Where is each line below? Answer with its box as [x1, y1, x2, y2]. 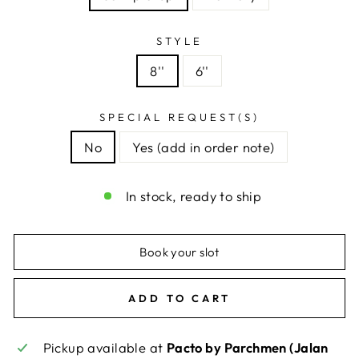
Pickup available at [42, 338, 167, 356]
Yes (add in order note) [132, 138, 275, 155]
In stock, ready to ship [125, 187, 262, 204]
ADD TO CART [128, 291, 231, 305]
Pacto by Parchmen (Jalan [166, 338, 329, 356]
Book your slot [139, 244, 220, 260]
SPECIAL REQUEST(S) [99, 110, 260, 123]
